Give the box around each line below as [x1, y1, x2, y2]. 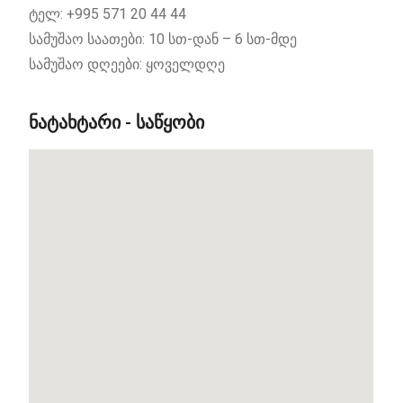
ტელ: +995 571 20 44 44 [29, 5, 191, 23]
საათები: [87, 31, 149, 49]
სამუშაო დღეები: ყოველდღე [29, 56, 226, 74]
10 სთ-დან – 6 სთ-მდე [148, 31, 298, 49]
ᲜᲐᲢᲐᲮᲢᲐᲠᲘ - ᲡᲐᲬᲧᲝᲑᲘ [29, 112, 205, 134]
